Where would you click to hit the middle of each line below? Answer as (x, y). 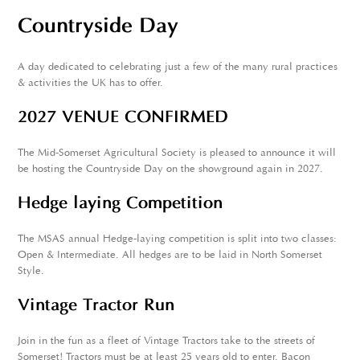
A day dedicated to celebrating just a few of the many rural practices (178, 67)
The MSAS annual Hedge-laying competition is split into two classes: (178, 239)
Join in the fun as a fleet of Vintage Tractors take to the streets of (167, 342)
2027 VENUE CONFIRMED (123, 119)
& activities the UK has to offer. (92, 84)
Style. (33, 272)
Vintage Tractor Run (96, 307)
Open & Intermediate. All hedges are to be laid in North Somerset (170, 256)
